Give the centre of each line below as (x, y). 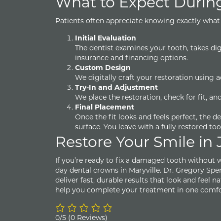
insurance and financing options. (131, 57)
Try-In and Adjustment (116, 87)
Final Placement (105, 107)
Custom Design (103, 67)
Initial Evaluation (106, 37)
